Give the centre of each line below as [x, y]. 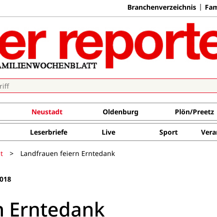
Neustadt [47, 112]
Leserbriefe [48, 132]
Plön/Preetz [194, 112]
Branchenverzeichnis [162, 7]
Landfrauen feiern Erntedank [68, 153]
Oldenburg [120, 112]
